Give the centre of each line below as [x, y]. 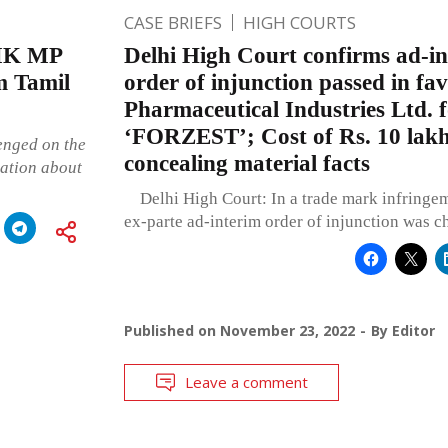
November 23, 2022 [287, 330]
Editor [413, 330]
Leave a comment [246, 381]
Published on [171, 330]
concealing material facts [246, 163]
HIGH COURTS [299, 22]
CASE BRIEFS [172, 22]
